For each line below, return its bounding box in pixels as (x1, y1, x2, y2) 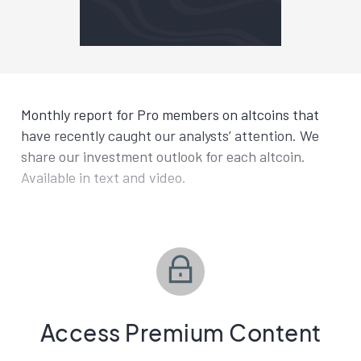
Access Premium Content (39, 318, 322, 346)
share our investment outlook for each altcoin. (21, 147, 305, 165)
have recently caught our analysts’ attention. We (21, 127, 319, 144)
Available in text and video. (21, 168, 186, 186)
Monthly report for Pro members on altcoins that (21, 106, 319, 123)
